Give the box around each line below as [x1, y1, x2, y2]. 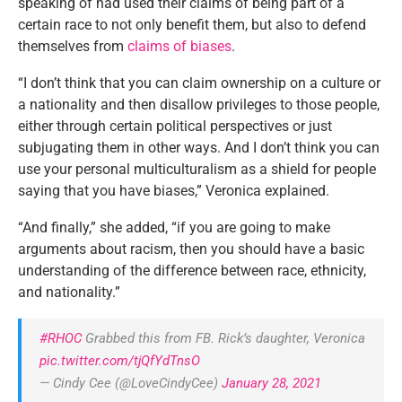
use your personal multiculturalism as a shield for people [18, 160, 376, 178]
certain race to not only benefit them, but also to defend [18, 15, 366, 33]
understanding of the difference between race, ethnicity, [18, 261, 366, 279]
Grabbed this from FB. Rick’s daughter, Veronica [82, 329, 365, 346]
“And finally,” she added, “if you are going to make [18, 218, 330, 236]
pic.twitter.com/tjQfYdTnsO [39, 352, 200, 369]
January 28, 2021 [222, 374, 321, 391]
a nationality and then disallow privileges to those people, [18, 95, 380, 113]
